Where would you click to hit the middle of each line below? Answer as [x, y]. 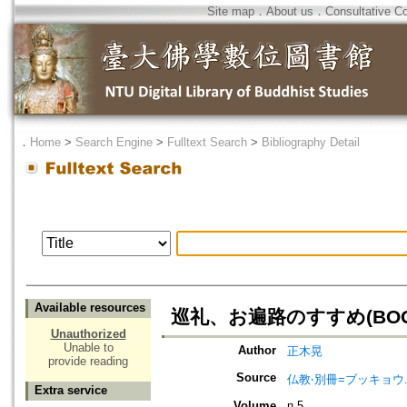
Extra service [71, 391]
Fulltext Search [207, 142]
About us [290, 11]
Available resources [90, 308]
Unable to [88, 348]
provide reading [88, 362]
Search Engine [114, 142]
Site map [231, 11]
